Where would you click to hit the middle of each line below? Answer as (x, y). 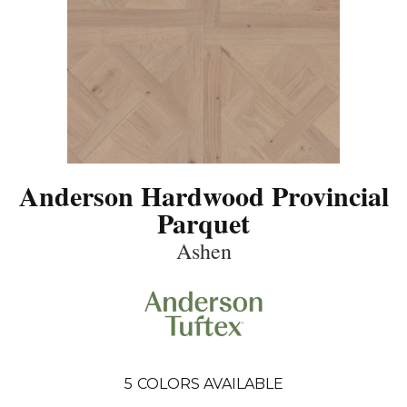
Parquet (203, 222)
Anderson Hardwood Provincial (203, 195)
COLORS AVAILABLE (210, 384)
